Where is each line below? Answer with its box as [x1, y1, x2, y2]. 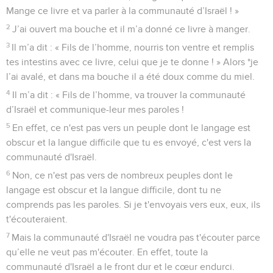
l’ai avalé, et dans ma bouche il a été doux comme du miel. [6, 71, 255, 82]
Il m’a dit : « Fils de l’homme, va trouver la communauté [12, 90, 246, 100]
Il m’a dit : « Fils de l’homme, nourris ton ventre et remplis [12, 42, 255, 52]
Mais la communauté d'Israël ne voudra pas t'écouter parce [12, 232, 261, 243]
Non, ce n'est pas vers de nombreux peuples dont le [12, 170, 233, 180]
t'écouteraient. [6, 214, 68, 224]
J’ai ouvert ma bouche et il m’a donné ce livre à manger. [12, 24, 251, 34]
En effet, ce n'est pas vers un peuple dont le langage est [12, 122, 251, 133]
